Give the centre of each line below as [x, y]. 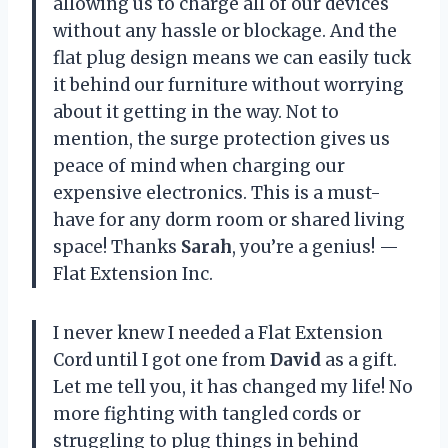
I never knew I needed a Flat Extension [218, 332]
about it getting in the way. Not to [196, 111]
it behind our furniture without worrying [228, 84]
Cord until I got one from [161, 359]
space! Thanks [117, 246]
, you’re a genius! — [315, 246]
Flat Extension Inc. [133, 273]
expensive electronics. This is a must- [217, 192]
